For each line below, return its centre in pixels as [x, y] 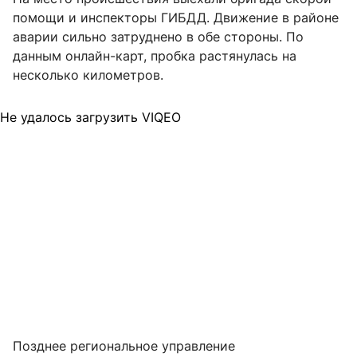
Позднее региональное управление [124, 346]
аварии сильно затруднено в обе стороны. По [158, 37]
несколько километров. [88, 75]
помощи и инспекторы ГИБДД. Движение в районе [176, 18]
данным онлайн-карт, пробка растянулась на [155, 56]
